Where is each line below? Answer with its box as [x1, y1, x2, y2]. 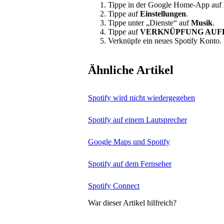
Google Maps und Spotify [88, 137, 170, 146]
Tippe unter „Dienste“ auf [108, 18, 191, 27]
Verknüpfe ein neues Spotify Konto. [108, 36, 221, 45]
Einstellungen [140, 9, 186, 18]
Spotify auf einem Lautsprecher [88, 115, 187, 124]
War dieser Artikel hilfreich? [88, 198, 176, 207]
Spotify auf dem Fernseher [88, 159, 171, 168]
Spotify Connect [88, 181, 139, 190]
